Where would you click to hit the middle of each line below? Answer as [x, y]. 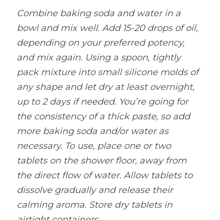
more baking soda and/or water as [93, 131]
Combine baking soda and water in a [99, 13]
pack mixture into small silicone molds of [108, 72]
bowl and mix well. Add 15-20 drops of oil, [107, 28]
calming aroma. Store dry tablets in [95, 205]
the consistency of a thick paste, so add [103, 116]
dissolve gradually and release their [95, 190]
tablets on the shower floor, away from [102, 161]
